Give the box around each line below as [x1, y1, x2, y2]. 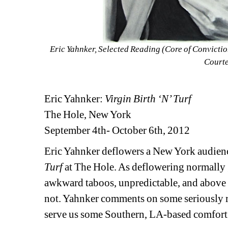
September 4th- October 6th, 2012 [44, 124, 190, 137]
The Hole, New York [44, 108, 132, 121]
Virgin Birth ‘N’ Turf [105, 93, 192, 105]
